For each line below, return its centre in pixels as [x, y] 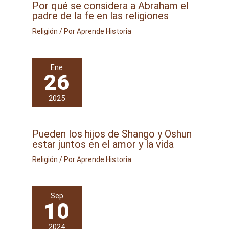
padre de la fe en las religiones [100, 16]
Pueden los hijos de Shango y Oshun [112, 134]
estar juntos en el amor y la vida [103, 144]
